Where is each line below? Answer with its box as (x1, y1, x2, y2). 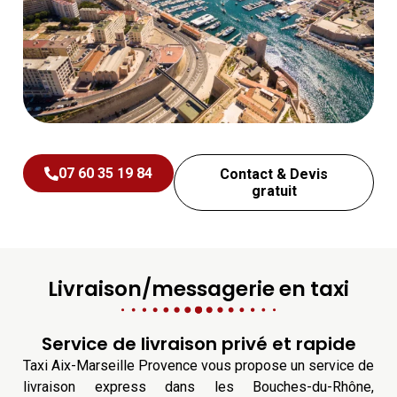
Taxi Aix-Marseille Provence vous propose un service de (23, 357, 374, 375)
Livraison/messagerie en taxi (48, 275, 349, 304)
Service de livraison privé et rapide (41, 331, 356, 357)
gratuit (251, 183, 297, 200)
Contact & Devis (220, 166, 328, 183)
